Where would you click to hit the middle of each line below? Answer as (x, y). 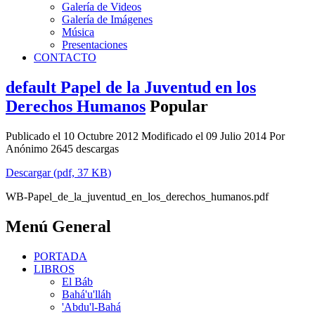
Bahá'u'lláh (86, 294)
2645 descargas (85, 148)
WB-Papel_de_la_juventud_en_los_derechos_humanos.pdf (137, 196)
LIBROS (54, 269)
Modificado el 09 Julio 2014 (205, 136)
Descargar (30, 172)
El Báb (77, 281)
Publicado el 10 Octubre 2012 (73, 136)
